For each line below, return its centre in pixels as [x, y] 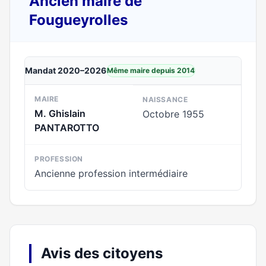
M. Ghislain [60, 113]
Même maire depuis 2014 [151, 70]
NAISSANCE [165, 99]
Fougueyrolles [78, 20]
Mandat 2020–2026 [66, 70]
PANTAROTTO [67, 128]
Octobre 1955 [173, 114]
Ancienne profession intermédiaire [111, 173]
